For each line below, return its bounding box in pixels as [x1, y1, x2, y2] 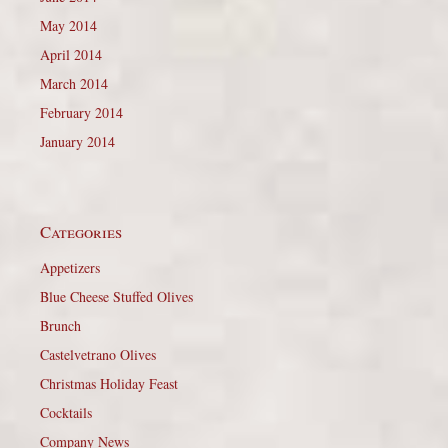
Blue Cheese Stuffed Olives [40, 286, 193, 306]
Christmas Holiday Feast [40, 373, 178, 393]
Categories [40, 219, 122, 243]
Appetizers [40, 257, 100, 277]
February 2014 [40, 102, 123, 122]
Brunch [40, 315, 81, 335]
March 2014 [40, 73, 108, 93]
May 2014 [40, 15, 97, 35]
